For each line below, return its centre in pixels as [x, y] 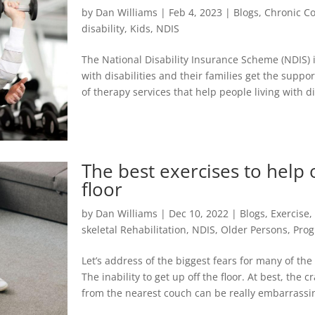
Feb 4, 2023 [196, 12]
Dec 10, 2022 [199, 214]
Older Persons [255, 230]
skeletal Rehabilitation [134, 230]
